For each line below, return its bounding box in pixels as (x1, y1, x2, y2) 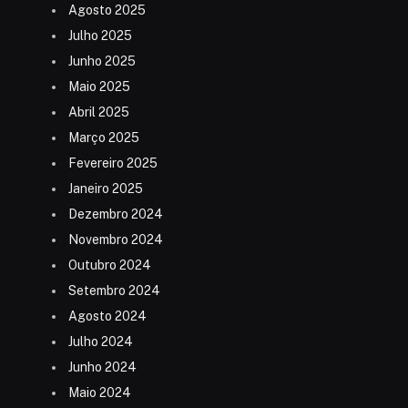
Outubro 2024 (68, 258, 151, 273)
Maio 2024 (68, 385, 131, 401)
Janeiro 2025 (68, 181, 143, 197)
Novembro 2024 (68, 232, 163, 248)
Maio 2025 (68, 79, 130, 95)
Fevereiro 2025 (68, 156, 158, 171)
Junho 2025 (68, 54, 136, 69)
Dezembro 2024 (68, 207, 163, 222)
